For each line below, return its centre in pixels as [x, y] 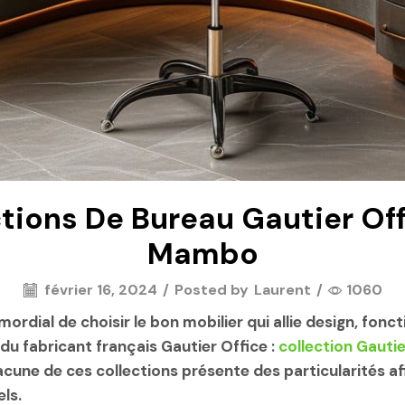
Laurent [283, 289]
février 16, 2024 [99, 289]
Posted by [212, 289]
